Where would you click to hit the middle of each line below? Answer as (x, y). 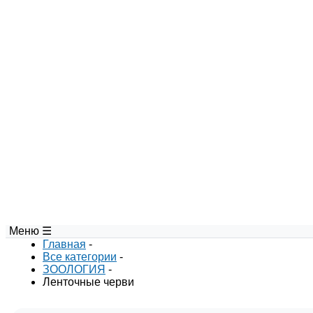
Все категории (80, 257)
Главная (64, 244)
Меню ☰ (30, 231)
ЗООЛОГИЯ (74, 269)
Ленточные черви (88, 282)
